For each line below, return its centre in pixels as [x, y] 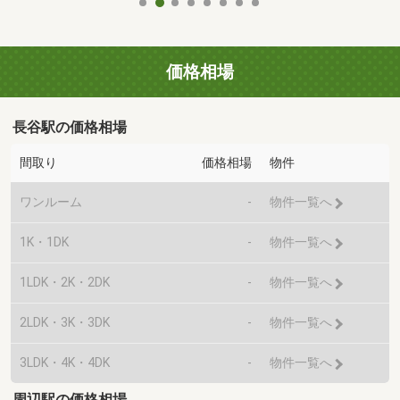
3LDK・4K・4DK [65, 363]
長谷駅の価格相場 [70, 128]
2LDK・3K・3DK [65, 323]
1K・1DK [44, 242]
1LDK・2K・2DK [65, 283]
